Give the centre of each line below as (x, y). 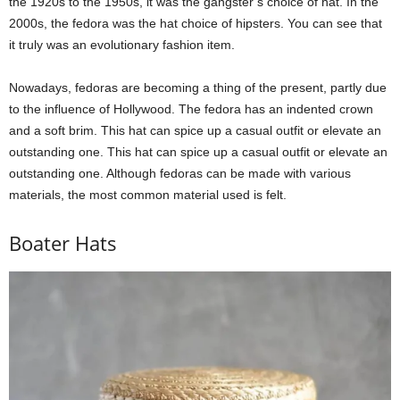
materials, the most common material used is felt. (148, 194)
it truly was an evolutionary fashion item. (122, 44)
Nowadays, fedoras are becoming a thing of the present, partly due (198, 87)
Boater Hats (63, 242)
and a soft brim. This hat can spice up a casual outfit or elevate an (195, 130)
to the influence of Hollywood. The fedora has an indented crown (191, 108)
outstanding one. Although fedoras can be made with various (180, 173)
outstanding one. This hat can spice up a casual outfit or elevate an (198, 151)
